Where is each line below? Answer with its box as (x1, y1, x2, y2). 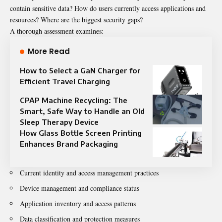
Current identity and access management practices (20, 167, 159, 177)
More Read (28, 46, 70, 56)
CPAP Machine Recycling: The (20, 95, 127, 105)
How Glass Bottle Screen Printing (20, 128, 142, 137)
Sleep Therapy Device (20, 117, 99, 126)
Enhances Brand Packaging (20, 139, 118, 148)
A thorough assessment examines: (10, 26, 104, 36)
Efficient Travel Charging (20, 76, 110, 86)
